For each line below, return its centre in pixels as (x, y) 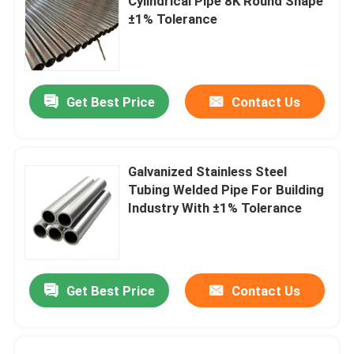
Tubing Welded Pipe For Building (226, 189)
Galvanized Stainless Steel (208, 171)
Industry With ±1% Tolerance (215, 207)
